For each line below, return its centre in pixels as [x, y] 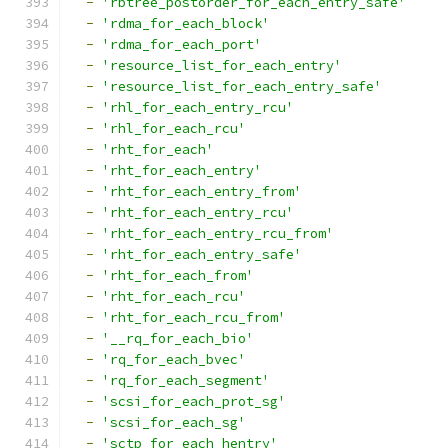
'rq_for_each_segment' [186, 380]
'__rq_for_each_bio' [178, 338]
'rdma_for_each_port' [182, 44]
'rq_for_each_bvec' [174, 359]
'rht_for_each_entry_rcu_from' [218, 233]
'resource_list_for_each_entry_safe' [242, 86]
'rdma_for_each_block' [186, 23]
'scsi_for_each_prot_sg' [194, 401]
